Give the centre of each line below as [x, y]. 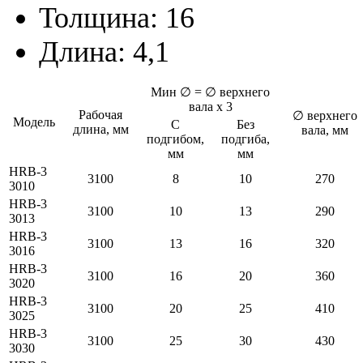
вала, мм [325, 130]
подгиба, [246, 139]
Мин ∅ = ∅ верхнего [211, 92]
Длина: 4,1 [104, 51]
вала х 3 [211, 106]
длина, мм [101, 129]
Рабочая [101, 114]
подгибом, [176, 139]
